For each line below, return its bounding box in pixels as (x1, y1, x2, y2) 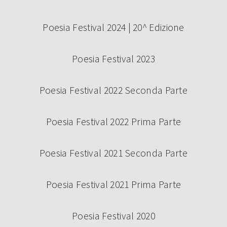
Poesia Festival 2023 (72, 52, 155, 65)
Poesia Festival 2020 (72, 209, 155, 222)
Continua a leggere (107, 173, 188, 187)
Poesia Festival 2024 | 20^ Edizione (43, 21, 184, 33)
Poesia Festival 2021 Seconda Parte (39, 146, 188, 159)
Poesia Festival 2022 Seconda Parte (39, 84, 188, 96)
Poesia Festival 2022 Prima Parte (46, 115, 181, 128)
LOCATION (89, 72, 138, 87)
